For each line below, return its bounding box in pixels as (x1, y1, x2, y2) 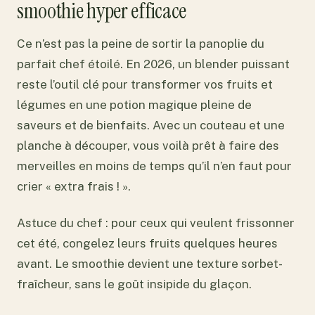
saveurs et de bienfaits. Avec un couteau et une (17, 117, 285, 132)
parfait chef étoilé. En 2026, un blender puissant (17, 56, 290, 71)
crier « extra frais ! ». (17, 179, 131, 193)
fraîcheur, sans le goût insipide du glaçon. (17, 277, 252, 292)
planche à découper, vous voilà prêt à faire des (17, 138, 279, 153)
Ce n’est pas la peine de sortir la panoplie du (17, 36, 264, 51)
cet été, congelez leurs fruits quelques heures (17, 236, 278, 251)
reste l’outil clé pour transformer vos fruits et (17, 77, 273, 91)
